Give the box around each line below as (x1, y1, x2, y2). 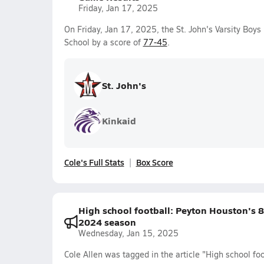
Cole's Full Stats (64, 156, 124, 168)
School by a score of (64, 37, 143, 48)
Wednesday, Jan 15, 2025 (78, 227, 179, 239)
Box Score (136, 156, 173, 168)
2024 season (78, 215, 136, 229)
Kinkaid (101, 114, 136, 127)
